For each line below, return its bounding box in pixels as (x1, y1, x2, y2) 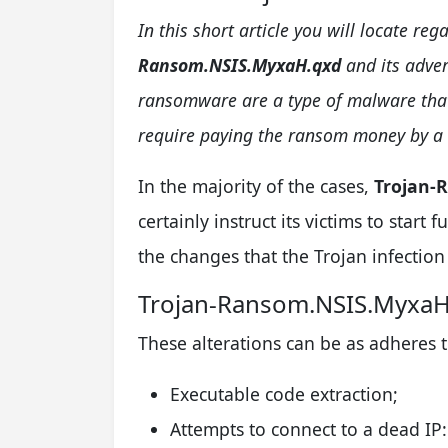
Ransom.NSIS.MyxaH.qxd (138, 52, 341, 77)
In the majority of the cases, (138, 173, 374, 198)
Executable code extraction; (170, 381, 398, 406)
